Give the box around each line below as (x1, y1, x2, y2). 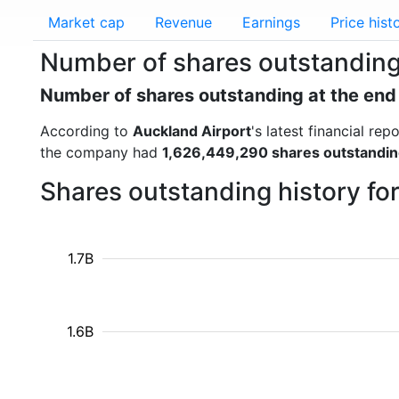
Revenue (155, 13, 212, 31)
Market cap (48, 13, 125, 31)
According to (40, 122, 133, 140)
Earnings (242, 13, 300, 31)
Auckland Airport (133, 122, 251, 140)
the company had (40, 143, 162, 161)
